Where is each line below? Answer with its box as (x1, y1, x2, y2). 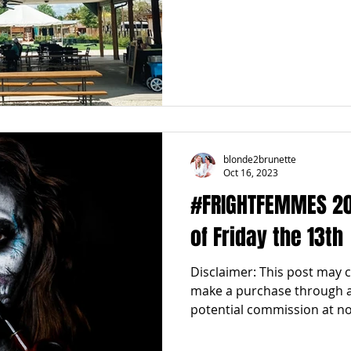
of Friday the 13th (190, 221, 343, 253)
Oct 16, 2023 (223, 166, 278, 179)
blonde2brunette (223, 152, 296, 165)
